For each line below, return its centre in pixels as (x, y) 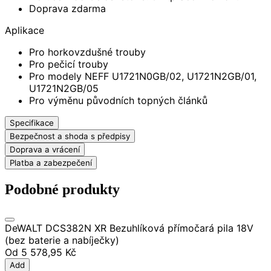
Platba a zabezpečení (51, 162)
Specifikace (32, 122)
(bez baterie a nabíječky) (62, 240)
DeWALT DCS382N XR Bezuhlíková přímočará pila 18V (129, 228)
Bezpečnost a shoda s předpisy (70, 136)
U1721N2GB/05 (64, 88)
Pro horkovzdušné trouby (87, 52)
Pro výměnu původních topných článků (118, 100)
